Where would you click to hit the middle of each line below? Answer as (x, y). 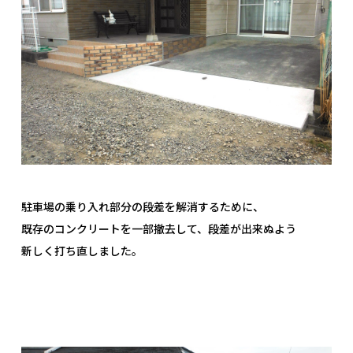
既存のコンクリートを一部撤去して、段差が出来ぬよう (159, 229)
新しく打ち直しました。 (82, 251)
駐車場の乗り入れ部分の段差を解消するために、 (143, 207)
